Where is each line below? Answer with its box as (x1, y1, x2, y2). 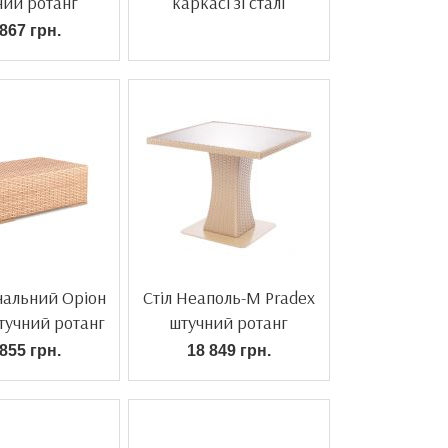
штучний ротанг (169, 311, 288, 334)
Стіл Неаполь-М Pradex (142, 286, 315, 309)
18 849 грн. (186, 342, 271, 359)
